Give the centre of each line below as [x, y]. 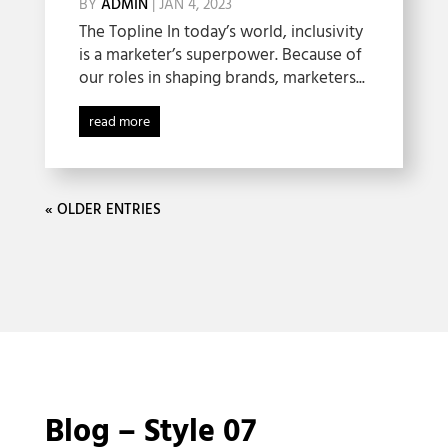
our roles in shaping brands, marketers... [221, 79]
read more [119, 123]
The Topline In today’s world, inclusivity [220, 33]
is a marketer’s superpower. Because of [220, 56]
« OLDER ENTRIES [102, 210]
